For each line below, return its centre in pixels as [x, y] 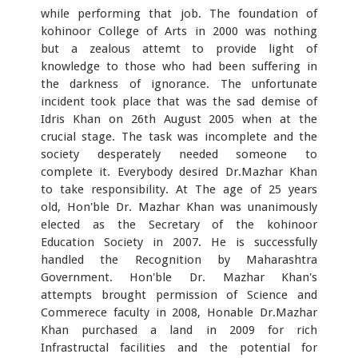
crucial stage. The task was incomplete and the [179, 136]
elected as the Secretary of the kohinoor [179, 224]
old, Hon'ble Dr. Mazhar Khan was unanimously [179, 207]
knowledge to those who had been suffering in [179, 66]
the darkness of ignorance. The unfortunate [179, 84]
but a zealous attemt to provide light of [179, 48]
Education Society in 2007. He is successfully [179, 242]
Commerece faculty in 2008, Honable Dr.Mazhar [179, 312]
